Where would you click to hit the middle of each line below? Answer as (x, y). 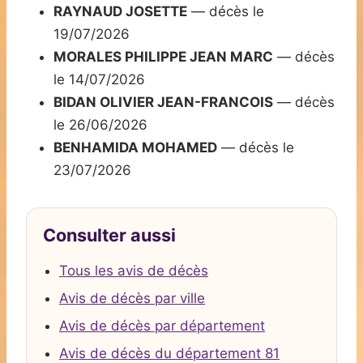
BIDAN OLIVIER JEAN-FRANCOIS (163, 102)
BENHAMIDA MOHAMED (135, 148)
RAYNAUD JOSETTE (120, 12)
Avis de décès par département (162, 326)
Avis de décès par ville (132, 299)
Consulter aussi (109, 235)
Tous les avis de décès (134, 271)
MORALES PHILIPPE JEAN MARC (163, 57)
